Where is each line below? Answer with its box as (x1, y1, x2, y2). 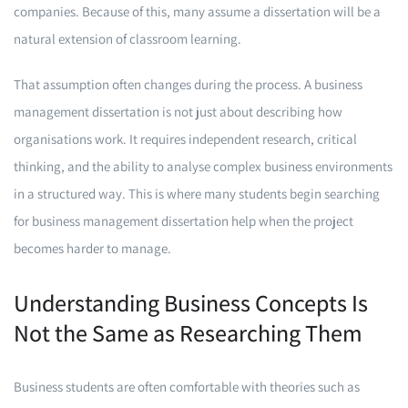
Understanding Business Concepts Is (14, 287, 368, 318)
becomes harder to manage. (14, 240, 171, 257)
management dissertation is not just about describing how (14, 103, 342, 120)
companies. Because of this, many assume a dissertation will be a (14, 3, 381, 20)
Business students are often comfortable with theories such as (14, 378, 360, 395)
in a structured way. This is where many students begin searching (14, 185, 380, 202)
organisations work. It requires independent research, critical (14, 130, 357, 148)
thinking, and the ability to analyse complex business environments (14, 158, 393, 175)
